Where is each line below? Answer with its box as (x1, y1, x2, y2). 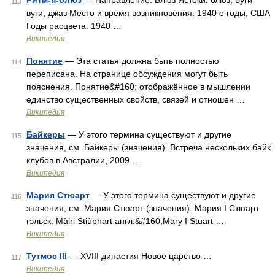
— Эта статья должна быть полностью (63, 56, 219, 66)
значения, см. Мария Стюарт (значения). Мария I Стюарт (26, 203, 259, 213)
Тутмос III (26, 251, 67, 261)
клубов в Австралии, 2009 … (26, 155, 141, 165)
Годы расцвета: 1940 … (26, 21, 122, 31)
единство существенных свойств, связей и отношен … (26, 95, 245, 104)
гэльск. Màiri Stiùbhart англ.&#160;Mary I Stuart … (26, 216, 224, 226)
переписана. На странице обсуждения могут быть (26, 69, 228, 79)
